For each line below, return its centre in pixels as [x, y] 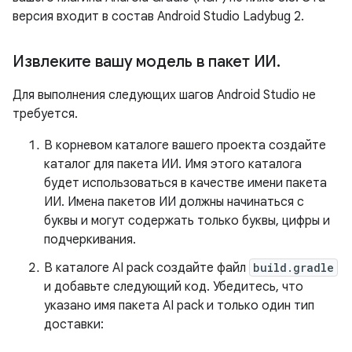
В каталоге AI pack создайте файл [147, 268]
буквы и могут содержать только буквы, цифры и [187, 221]
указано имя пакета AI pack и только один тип [179, 306]
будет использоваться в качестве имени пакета [185, 183]
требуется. [45, 114]
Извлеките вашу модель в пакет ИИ [145, 62]
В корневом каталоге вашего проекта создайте [185, 145]
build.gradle [293, 268]
